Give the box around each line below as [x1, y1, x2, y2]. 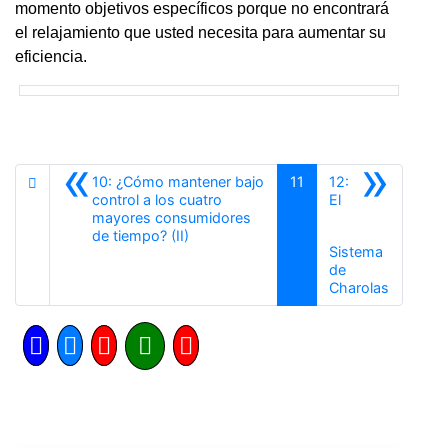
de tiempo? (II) [92, 226, 189, 244]
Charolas [329, 278, 390, 296]
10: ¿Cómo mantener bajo [92, 172, 264, 190]
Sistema [329, 242, 384, 260]
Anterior [188, 225, 241, 243]
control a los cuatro [92, 190, 222, 208]
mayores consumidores [92, 208, 251, 226]
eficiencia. [15, 47, 87, 65]
